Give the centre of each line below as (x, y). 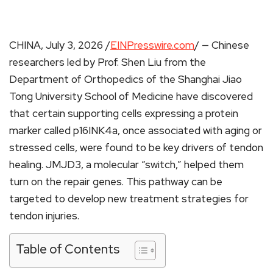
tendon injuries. (44, 215)
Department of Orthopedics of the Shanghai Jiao (126, 79)
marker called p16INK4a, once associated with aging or (136, 130)
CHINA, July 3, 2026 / (60, 45)
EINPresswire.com (152, 45)
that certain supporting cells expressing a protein (124, 113)
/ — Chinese (222, 45)
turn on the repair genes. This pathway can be (116, 181)
